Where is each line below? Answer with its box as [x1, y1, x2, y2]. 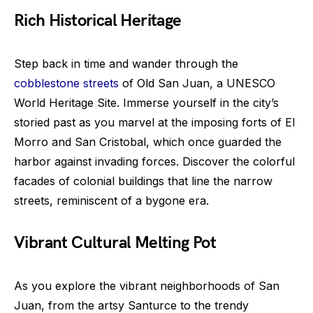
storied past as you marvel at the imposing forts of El [14, 115, 295, 130]
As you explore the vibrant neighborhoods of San [14, 279, 279, 293]
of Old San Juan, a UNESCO [119, 76, 275, 91]
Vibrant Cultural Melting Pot [14, 233, 217, 254]
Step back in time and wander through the [14, 57, 238, 71]
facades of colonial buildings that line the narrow [14, 174, 272, 189]
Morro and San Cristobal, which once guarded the [14, 135, 282, 150]
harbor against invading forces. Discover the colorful [14, 154, 295, 169]
